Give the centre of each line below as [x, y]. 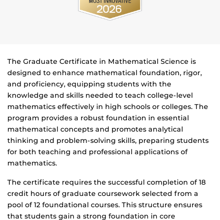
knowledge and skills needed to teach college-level [100, 96]
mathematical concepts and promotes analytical [95, 129]
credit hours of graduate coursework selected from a [103, 194]
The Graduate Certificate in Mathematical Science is [102, 62]
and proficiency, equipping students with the [89, 84]
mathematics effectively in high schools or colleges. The [108, 107]
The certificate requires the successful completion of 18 [107, 182]
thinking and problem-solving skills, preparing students [108, 141]
